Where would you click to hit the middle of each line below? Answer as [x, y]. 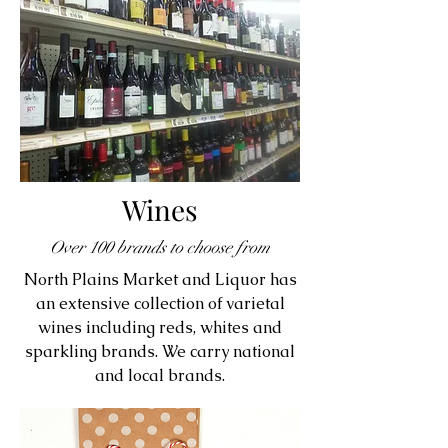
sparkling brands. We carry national [160, 352]
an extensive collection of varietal [160, 304]
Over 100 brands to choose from [160, 248]
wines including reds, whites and [160, 328]
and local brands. [160, 376]
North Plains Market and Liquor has [160, 280]
